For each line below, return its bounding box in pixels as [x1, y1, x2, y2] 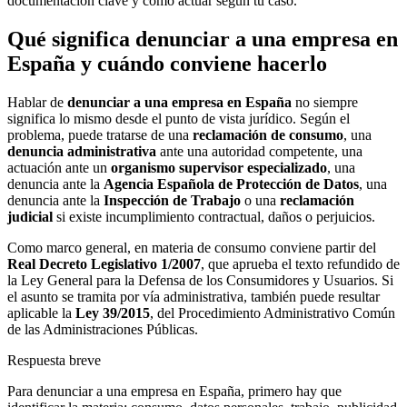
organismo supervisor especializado [111, 159, 327, 175]
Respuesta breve [7, 352, 101, 368]
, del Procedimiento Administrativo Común [150, 304, 395, 321]
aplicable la [7, 304, 75, 321]
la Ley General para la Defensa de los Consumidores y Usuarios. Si [7, 272, 393, 288]
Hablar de [7, 94, 67, 110]
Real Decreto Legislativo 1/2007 [7, 255, 201, 272]
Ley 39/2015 [75, 304, 150, 321]
